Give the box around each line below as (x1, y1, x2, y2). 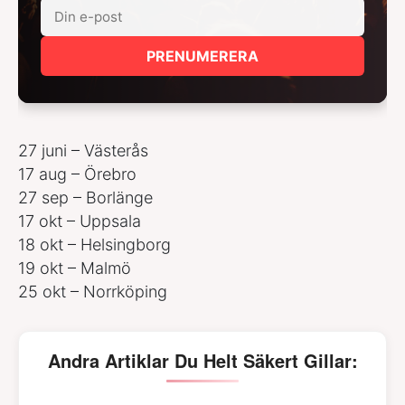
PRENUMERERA (146, 46, 259, 65)
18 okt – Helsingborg (18, 234, 171, 254)
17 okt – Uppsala (18, 211, 141, 231)
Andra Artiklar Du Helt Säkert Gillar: (47, 346, 358, 373)
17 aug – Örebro (18, 164, 137, 184)
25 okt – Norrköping (18, 281, 167, 301)
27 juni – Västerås (18, 140, 148, 160)
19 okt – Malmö (18, 258, 131, 278)
